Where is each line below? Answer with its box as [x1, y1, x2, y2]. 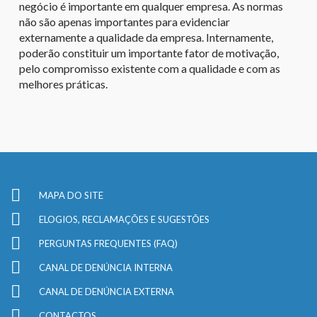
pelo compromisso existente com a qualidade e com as [18, 61, 280, 75]
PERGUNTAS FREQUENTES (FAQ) [39, 237, 178, 249]
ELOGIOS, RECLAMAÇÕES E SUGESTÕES [39, 213, 209, 225]
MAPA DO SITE [39, 189, 103, 201]
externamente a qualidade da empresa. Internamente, [18, 30, 273, 44]
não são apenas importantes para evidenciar [18, 14, 230, 28]
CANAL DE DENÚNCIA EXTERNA [39, 285, 174, 297]
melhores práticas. [18, 76, 108, 91]
